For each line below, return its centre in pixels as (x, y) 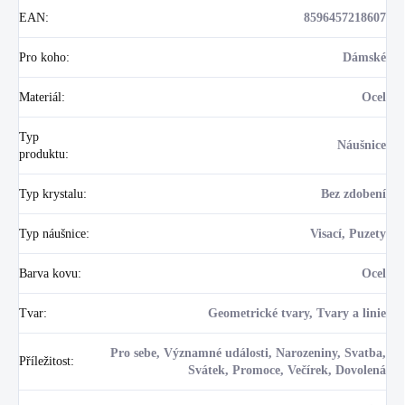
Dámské (364, 57)
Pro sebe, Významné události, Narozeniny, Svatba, (248, 353)
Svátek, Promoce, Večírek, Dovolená (287, 370)
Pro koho (42, 57)
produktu (42, 154)
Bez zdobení (353, 193)
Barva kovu (48, 273)
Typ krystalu (51, 193)
